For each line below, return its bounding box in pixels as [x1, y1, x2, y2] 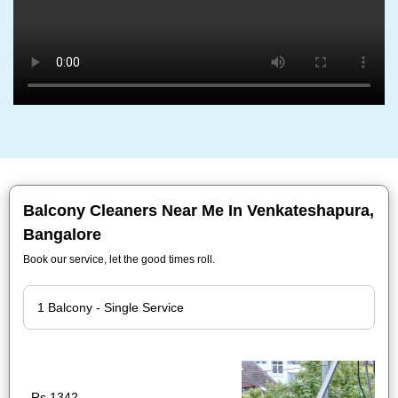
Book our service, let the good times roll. [23, 253, 215, 266]
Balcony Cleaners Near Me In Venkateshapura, [23, 202, 374, 219]
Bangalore [23, 226, 101, 243]
